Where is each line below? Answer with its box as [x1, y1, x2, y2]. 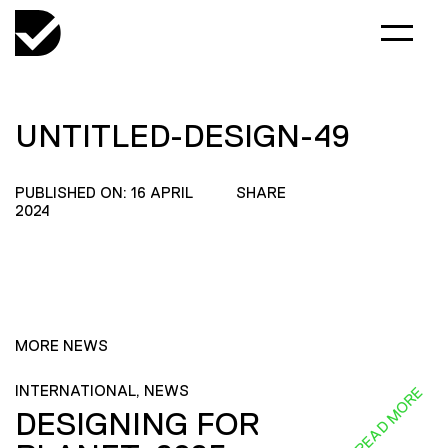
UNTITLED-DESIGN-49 [15, 118, 350, 154]
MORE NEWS [15, 337, 108, 354]
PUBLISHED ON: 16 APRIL [15, 184, 193, 201]
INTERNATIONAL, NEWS [15, 382, 189, 399]
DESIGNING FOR [15, 405, 259, 442]
